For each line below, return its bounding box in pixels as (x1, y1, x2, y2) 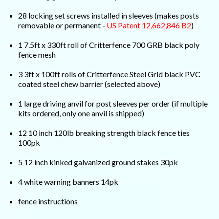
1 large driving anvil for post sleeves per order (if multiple (18, 99, 208, 109)
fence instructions (18, 197, 78, 206)
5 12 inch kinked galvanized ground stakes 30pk (18, 157, 178, 167)
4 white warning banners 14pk (18, 177, 119, 187)
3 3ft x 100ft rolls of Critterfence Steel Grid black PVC (18, 69, 201, 79)
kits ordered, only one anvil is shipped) (18, 109, 145, 118)
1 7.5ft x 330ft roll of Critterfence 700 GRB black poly (18, 40, 200, 50)
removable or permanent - (18, 21, 107, 30)
